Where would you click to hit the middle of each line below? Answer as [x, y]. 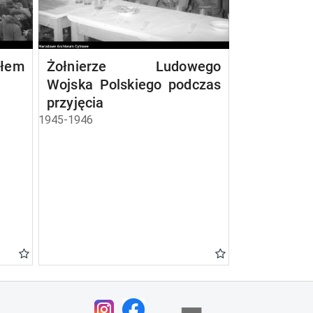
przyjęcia [75, 103]
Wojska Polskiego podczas [134, 85]
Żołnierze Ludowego [134, 66]
